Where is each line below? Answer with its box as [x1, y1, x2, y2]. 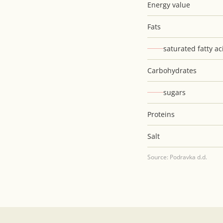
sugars [163, 88, 186, 98]
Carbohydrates [147, 66, 197, 76]
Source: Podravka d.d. [147, 153, 208, 162]
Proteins [147, 110, 175, 119]
